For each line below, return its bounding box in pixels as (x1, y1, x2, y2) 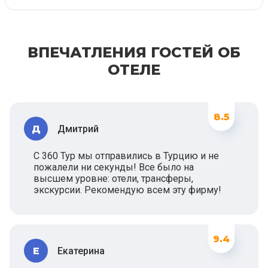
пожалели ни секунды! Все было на (33, 162, 194, 173)
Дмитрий (57, 123, 99, 135)
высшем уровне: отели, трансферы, (33, 173, 193, 184)
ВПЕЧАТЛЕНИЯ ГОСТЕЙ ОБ (28, 44, 240, 61)
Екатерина (57, 245, 105, 257)
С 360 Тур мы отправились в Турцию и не (33, 150, 219, 162)
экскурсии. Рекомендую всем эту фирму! (33, 184, 221, 196)
